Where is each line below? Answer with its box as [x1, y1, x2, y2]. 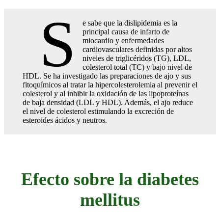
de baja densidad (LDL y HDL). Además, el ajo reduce [23, 98, 193, 107]
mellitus [80, 190, 140, 210]
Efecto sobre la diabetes [21, 169, 199, 189]
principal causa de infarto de [82, 27, 170, 36]
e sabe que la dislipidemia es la [82, 18, 178, 27]
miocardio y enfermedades [82, 36, 165, 45]
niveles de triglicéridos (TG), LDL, [82, 54, 192, 62]
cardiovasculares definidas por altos [82, 45, 192, 54]
